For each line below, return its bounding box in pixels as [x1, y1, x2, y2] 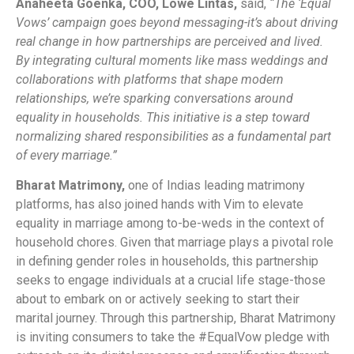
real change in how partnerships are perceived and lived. [16, 33, 323, 49]
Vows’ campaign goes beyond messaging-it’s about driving [16, 14, 338, 30]
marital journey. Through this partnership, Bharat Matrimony [16, 311, 336, 326]
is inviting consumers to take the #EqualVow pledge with [16, 330, 330, 345]
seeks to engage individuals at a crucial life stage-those [16, 273, 326, 288]
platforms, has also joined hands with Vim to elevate [16, 197, 303, 213]
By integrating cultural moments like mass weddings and [16, 52, 328, 68]
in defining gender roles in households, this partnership [16, 254, 318, 269]
